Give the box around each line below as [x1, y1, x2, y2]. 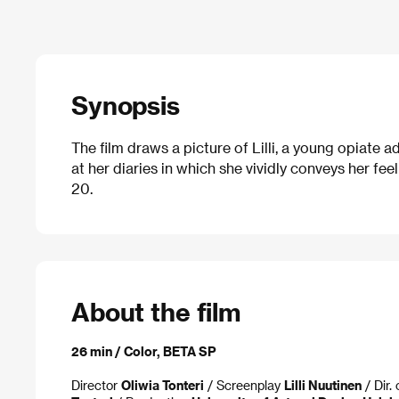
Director [71, 378, 121, 394]
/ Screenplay [204, 378, 284, 394]
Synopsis [71, 90, 180, 119]
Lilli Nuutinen [284, 378, 362, 394]
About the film [71, 296, 240, 326]
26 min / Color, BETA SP [71, 344, 216, 360]
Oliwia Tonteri [121, 378, 204, 394]
